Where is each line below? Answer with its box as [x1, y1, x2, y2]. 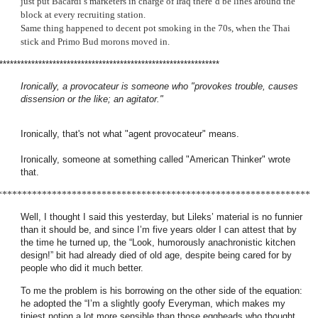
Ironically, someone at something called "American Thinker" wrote [21, 153, 290, 165]
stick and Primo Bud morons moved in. [21, 36, 170, 48]
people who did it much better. [21, 263, 146, 274]
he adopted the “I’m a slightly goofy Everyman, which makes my [21, 297, 285, 309]
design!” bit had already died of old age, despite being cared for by [21, 250, 292, 261]
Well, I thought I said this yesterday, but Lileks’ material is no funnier [21, 212, 302, 223]
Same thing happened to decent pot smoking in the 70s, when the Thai [21, 23, 290, 34]
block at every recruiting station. [21, 9, 146, 21]
